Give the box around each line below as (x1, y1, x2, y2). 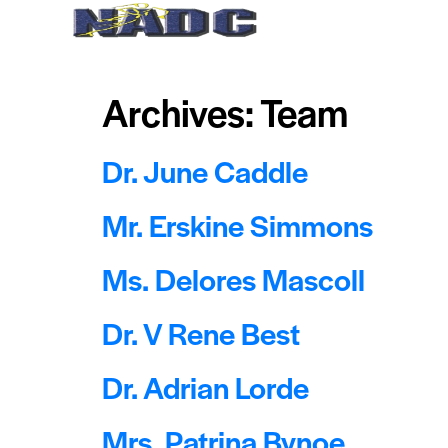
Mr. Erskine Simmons (102, 203, 373, 246)
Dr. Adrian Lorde (102, 365, 309, 408)
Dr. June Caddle (102, 149, 308, 192)
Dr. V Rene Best (102, 311, 300, 354)
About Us (370, 5, 436, 28)
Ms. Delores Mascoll (102, 257, 365, 300)
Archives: (102, 85, 260, 138)
